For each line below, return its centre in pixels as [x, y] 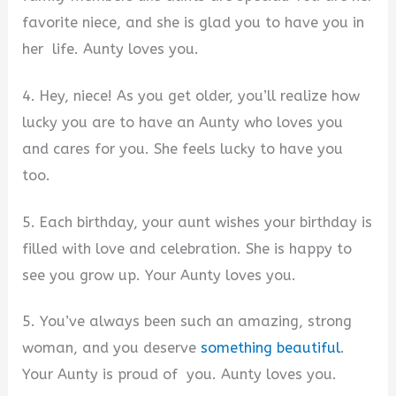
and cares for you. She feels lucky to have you [183, 148]
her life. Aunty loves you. [111, 49]
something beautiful [271, 348]
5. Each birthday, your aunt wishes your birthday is [198, 222]
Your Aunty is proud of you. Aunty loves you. [180, 375]
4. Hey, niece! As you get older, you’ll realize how [191, 95]
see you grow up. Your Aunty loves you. [160, 275]
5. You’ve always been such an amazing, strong [187, 322]
